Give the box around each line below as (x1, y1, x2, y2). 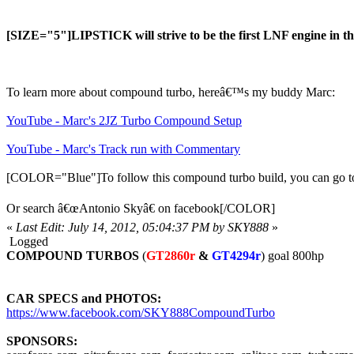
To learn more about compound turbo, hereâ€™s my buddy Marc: (6, 85, 335, 99)
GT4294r (212, 249, 261, 262)
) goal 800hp (261, 249, 324, 262)
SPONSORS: (6, 334, 77, 348)
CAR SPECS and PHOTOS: (6, 292, 161, 305)
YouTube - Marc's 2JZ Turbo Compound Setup (6, 114, 242, 127)
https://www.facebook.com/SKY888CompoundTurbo (6, 306, 275, 319)
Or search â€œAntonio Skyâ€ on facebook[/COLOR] (6, 201, 275, 215)
